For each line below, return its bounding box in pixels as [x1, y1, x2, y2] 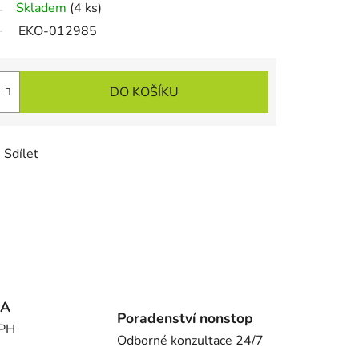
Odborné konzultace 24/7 [116, 331, 264, 349]
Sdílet [4, 145, 38, 163]
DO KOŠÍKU [110, 83, 179, 102]
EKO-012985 [18, 22, 97, 41]
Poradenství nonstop [116, 308, 253, 328]
